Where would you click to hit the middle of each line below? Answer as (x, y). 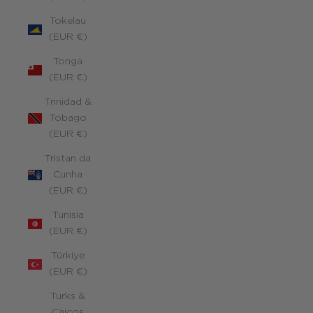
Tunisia (68, 215)
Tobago (68, 118)
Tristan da (68, 159)
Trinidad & (68, 102)
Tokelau (68, 21)
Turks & (68, 296)
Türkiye (68, 256)
